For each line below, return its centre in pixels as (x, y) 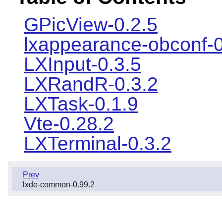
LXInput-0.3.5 (83, 64)
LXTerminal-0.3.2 (98, 144)
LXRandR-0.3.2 (91, 84)
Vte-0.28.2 (69, 124)
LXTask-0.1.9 (81, 104)
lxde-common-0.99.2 (59, 185)
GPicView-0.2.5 (91, 25)
